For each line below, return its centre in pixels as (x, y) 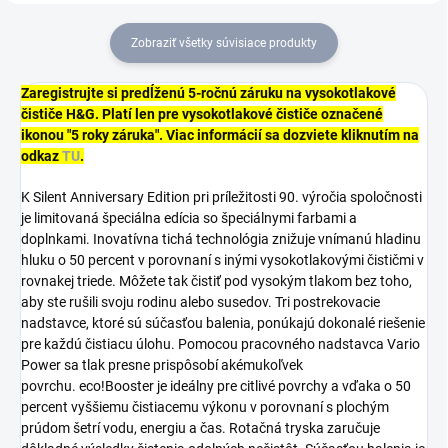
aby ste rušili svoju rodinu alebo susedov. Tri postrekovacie (200, 301)
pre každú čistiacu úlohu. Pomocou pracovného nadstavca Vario (220, 343)
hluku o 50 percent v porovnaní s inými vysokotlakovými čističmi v (222, 259)
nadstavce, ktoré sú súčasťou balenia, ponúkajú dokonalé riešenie (223, 322)
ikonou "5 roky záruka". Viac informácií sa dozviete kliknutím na (220, 134)
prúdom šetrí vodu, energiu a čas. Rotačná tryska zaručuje (200, 427)
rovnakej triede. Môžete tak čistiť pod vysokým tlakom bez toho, (216, 280)
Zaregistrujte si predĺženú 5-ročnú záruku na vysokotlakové (208, 92)
